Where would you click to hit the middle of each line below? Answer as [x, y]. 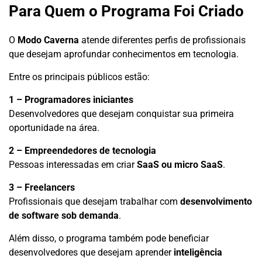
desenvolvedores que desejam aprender [91, 252]
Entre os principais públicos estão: [79, 77]
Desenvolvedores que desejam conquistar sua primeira [121, 113]
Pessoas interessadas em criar [73, 164]
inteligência [198, 252]
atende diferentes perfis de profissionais [162, 40]
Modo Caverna [48, 40]
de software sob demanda [64, 215]
